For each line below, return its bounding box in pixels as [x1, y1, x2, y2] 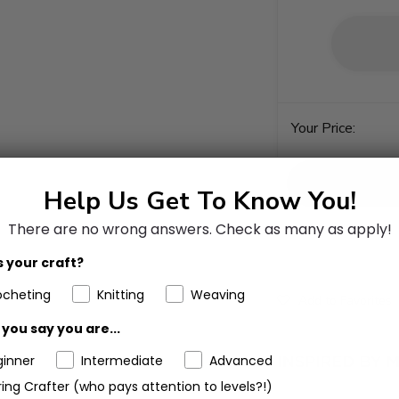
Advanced [209, 351, 273, 370]
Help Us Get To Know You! [43, 183, 356, 218]
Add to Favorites [298, 291, 392, 309]
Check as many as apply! [215, 218, 392, 240]
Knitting [97, 285, 144, 304]
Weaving [191, 285, 245, 304]
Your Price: [291, 118, 355, 138]
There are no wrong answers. [7, 218, 216, 240]
